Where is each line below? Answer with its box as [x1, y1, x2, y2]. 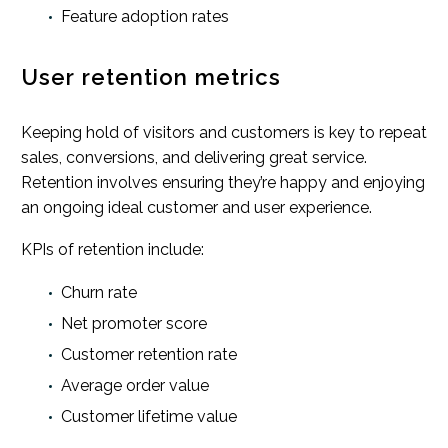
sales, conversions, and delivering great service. [21, 147, 367, 167]
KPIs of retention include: [21, 240, 204, 260]
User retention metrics [21, 63, 282, 90]
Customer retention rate [61, 344, 237, 364]
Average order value [61, 375, 209, 395]
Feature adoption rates [61, 7, 229, 27]
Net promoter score [61, 313, 207, 333]
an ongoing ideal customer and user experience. [21, 197, 372, 217]
